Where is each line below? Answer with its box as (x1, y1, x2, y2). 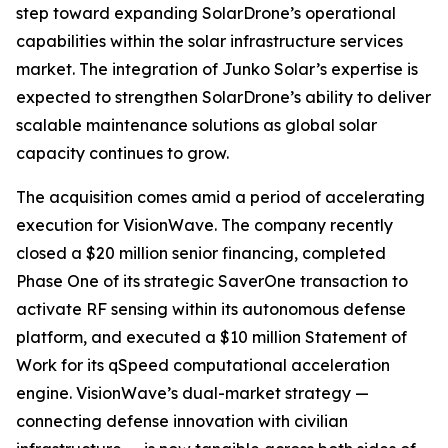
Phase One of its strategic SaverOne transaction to (16, 271, 408, 291)
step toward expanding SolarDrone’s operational (16, 3, 396, 23)
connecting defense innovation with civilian (16, 411, 348, 431)
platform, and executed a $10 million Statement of (16, 327, 407, 347)
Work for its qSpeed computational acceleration (16, 355, 390, 375)
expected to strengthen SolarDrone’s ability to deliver (16, 87, 431, 107)
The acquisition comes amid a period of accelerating (16, 187, 425, 207)
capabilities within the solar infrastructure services (16, 31, 403, 51)
